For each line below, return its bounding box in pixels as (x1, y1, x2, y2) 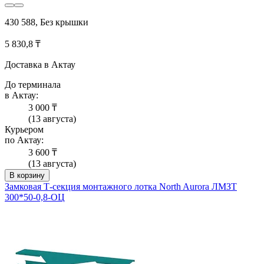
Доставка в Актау (5, 59, 75, 70)
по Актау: (5, 134, 44, 145)
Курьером (5, 124, 44, 134)
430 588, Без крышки (5, 16, 88, 27)
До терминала (5, 79, 61, 90)
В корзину (9, 170, 45, 180)
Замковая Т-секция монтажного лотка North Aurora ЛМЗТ (5, 181, 237, 192)
